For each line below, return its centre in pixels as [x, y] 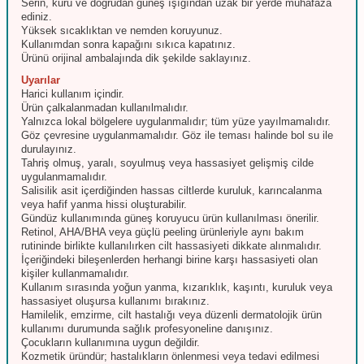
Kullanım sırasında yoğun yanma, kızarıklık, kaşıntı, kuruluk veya [177, 287]
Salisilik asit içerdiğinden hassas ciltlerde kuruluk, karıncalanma [171, 190]
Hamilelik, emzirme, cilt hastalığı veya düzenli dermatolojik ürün [171, 314]
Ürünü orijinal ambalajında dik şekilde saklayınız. [136, 58]
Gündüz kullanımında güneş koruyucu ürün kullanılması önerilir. [170, 218]
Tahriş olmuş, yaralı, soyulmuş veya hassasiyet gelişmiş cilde [167, 162]
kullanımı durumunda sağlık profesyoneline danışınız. [147, 328]
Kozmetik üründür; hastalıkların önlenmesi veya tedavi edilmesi [170, 356]
